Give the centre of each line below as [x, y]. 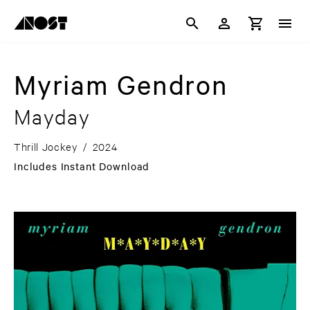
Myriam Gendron [121, 84]
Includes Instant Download [82, 166]
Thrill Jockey [46, 147]
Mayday [52, 117]
